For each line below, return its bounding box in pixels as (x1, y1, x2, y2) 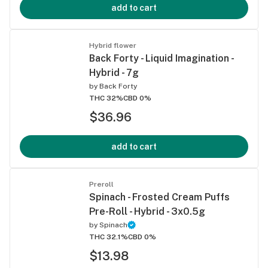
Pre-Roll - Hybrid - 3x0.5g (89, 205, 205, 217)
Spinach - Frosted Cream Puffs (89, 191, 230, 203)
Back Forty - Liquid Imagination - (89, 52, 233, 64)
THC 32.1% (89, 232, 128, 241)
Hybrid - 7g (89, 66, 139, 78)
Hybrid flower (89, 41, 136, 50)
